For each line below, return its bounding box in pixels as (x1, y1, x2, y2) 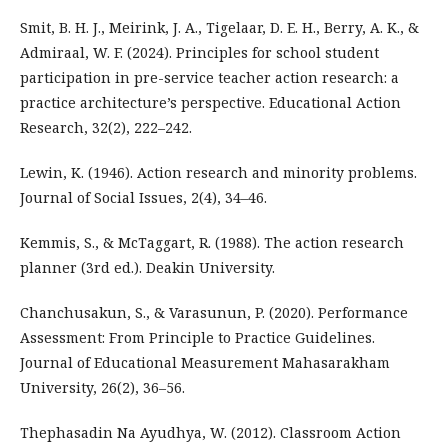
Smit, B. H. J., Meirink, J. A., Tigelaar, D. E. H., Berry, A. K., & (20, 17, 419, 37)
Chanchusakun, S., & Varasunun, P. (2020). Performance (20, 302, 408, 322)
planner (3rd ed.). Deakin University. (20, 257, 275, 277)
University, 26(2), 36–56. (20, 377, 185, 397)
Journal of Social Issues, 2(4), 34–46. (20, 187, 267, 207)
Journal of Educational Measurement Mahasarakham (20, 352, 390, 372)
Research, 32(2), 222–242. (20, 117, 192, 137)
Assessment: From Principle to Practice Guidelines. (20, 327, 375, 347)
